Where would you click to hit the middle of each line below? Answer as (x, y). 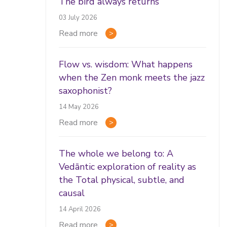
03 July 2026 (78, 17)
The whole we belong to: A (116, 153)
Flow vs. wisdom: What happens (126, 64)
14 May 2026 (79, 107)
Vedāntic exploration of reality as (128, 166)
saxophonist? (86, 90)
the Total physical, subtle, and (122, 180)
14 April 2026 (80, 209)
